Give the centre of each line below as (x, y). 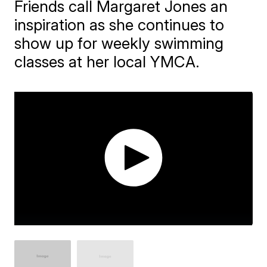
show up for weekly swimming (119, 43)
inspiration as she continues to (119, 25)
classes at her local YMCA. (107, 62)
